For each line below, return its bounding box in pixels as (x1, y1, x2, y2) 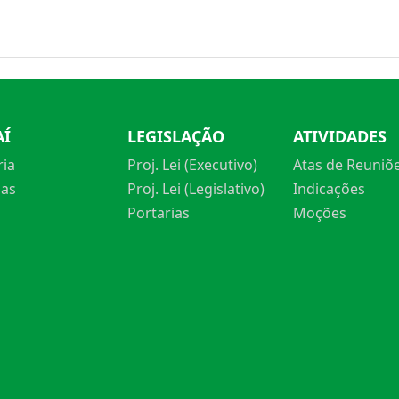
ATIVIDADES (293, 126, 387, 147)
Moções (293, 203, 346, 223)
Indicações (293, 179, 365, 199)
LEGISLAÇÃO (127, 126, 224, 147)
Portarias (127, 203, 190, 223)
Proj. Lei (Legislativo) (127, 179, 265, 199)
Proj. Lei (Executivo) (127, 155, 257, 175)
